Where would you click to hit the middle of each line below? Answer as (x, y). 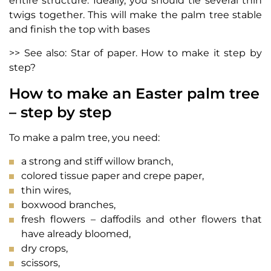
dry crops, (44, 248)
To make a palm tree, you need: (84, 137)
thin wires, (46, 190)
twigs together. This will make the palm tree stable (135, 15)
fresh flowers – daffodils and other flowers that (142, 219)
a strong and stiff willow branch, (97, 161)
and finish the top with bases (80, 29)
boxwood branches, (68, 204)
